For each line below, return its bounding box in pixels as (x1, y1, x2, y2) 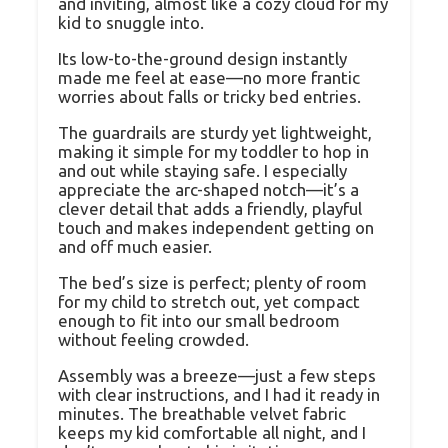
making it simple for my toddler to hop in (58, 141, 369, 161)
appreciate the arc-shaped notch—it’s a (58, 179, 359, 199)
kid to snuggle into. (58, 12, 204, 32)
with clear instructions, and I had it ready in (58, 384, 380, 404)
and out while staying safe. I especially (58, 160, 347, 180)
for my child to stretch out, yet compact (58, 291, 360, 311)
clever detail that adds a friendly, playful (58, 198, 362, 218)
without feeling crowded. (58, 329, 249, 349)
